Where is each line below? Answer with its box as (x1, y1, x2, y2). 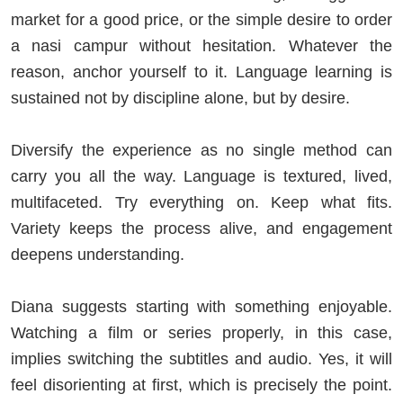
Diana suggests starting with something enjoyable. (11, 297, 392, 316)
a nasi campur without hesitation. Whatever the (11, 36, 392, 55)
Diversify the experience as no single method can (11, 140, 392, 159)
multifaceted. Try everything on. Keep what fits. (11, 193, 392, 211)
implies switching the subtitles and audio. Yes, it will (11, 349, 392, 368)
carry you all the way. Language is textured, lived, (11, 166, 392, 185)
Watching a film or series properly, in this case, (11, 323, 392, 342)
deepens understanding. (11, 245, 189, 264)
